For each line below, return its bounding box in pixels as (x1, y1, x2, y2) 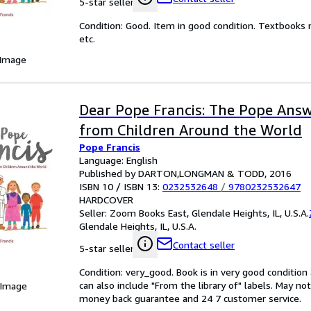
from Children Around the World (79, 121, 302, 139)
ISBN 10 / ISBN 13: (79, 180, 162, 192)
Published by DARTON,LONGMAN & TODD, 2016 (79, 167, 292, 179)
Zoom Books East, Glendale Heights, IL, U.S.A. (110, 207, 309, 219)
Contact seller (173, 239, 235, 251)
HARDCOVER (79, 194, 133, 205)
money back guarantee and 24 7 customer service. (79, 292, 301, 304)
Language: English (79, 154, 158, 166)
